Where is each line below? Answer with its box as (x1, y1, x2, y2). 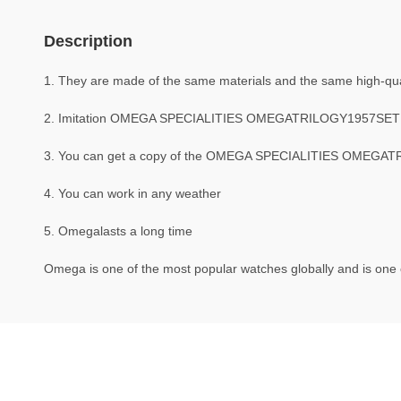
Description (43, 32, 132, 50)
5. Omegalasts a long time (43, 224, 192, 238)
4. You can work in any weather (43, 186, 221, 200)
